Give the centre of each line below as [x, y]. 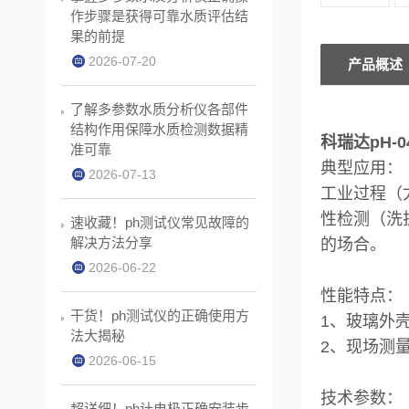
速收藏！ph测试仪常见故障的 [160, 223]
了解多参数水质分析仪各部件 [159, 110]
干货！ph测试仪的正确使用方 [160, 316]
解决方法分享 [111, 243]
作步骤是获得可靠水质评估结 [159, 16]
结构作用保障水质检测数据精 [159, 130]
